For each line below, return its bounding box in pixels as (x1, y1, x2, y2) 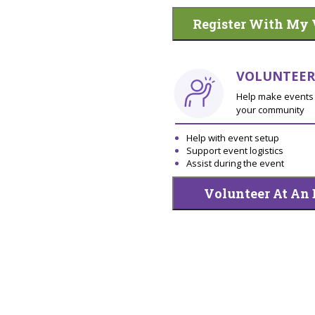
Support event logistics (186, 143, 283, 157)
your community (236, 103, 304, 117)
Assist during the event (186, 156, 284, 169)
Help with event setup (186, 131, 279, 144)
